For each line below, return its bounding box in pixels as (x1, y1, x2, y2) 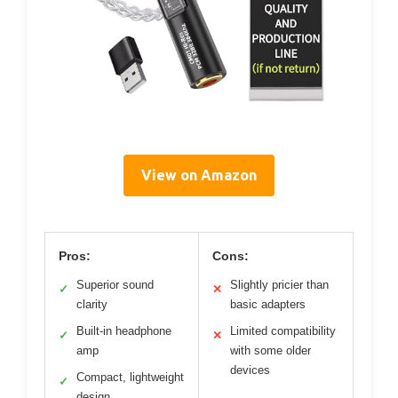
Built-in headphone (76, 323, 171, 338)
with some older (230, 343, 311, 357)
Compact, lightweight (76, 370, 184, 384)
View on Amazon (141, 166, 257, 183)
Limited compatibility (230, 323, 336, 338)
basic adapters (230, 297, 306, 311)
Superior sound (76, 277, 154, 291)
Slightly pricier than (230, 277, 329, 291)
